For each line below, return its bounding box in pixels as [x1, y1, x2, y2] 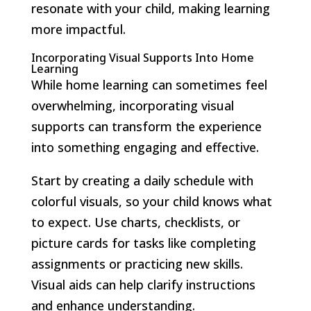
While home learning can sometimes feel [31, 76, 267, 93]
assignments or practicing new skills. [31, 255, 243, 272]
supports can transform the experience [31, 117, 262, 135]
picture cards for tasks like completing [31, 234, 256, 251]
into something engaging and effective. [31, 138, 259, 155]
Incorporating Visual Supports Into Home [31, 49, 254, 65]
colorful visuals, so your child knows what [31, 192, 272, 210]
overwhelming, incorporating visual [31, 96, 234, 114]
